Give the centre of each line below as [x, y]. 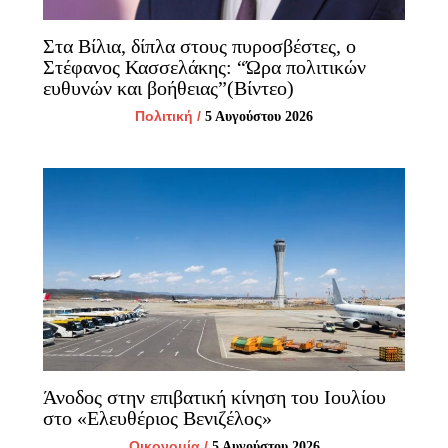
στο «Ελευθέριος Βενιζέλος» [157, 418]
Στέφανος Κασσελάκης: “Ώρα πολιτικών [204, 66]
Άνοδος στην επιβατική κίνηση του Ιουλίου [214, 397]
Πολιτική [164, 115]
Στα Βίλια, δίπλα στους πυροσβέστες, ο [199, 45]
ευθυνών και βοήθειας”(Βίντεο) [168, 87]
